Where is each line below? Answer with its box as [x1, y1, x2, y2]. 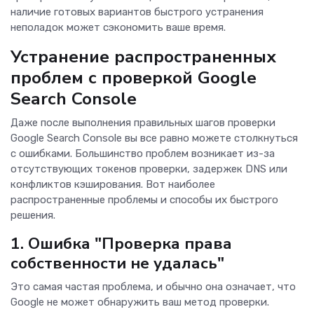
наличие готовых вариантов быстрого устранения [11, 6, 264, 19]
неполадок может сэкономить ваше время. [11, 21, 228, 34]
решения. [11, 209, 55, 222]
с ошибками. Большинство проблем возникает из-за [11, 147, 275, 161]
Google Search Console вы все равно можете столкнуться [11, 132, 298, 145]
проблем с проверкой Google [11, 66, 257, 90]
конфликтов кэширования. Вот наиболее [11, 178, 215, 191]
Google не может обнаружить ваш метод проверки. [11, 296, 269, 309]
